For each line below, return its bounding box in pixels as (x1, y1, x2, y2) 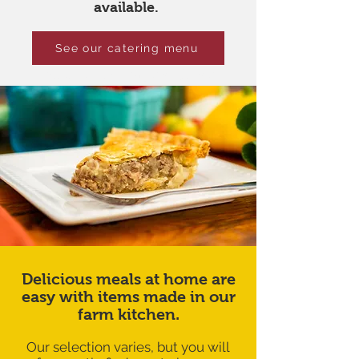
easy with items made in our (21, 288, 236, 305)
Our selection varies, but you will (26, 339, 230, 355)
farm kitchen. (77, 305, 179, 323)
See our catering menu (54, 42, 199, 54)
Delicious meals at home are (21, 270, 236, 288)
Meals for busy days (41, 65, 216, 86)
